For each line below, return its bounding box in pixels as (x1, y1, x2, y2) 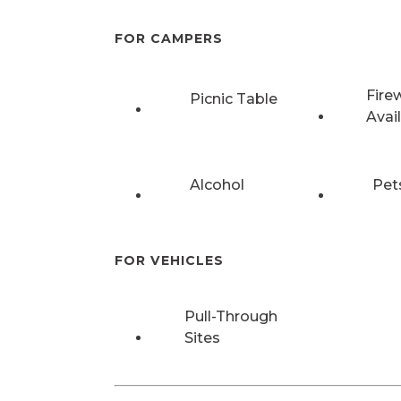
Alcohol (190, 175, 244, 193)
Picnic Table (190, 90, 277, 107)
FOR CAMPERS (115, 30, 223, 47)
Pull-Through (183, 308, 277, 326)
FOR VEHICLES (115, 252, 224, 269)
